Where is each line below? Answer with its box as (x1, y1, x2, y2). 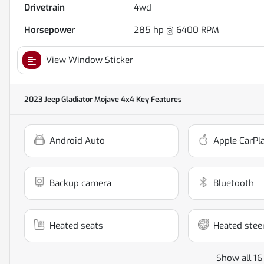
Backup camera (49, 177, 111, 190)
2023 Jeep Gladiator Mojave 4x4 (24, 94, 134, 105)
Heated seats (49, 220, 103, 232)
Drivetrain (24, 2, 65, 14)
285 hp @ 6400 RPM (134, 24, 220, 37)
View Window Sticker (46, 54, 133, 67)
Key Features (134, 94, 181, 105)
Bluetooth (213, 177, 254, 190)
